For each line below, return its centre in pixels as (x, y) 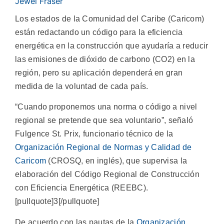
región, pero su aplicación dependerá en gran (99, 72)
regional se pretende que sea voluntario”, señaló (104, 120)
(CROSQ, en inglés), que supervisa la (117, 161)
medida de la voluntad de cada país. (82, 86)
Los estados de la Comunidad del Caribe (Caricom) (110, 18)
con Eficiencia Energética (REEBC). (82, 188)
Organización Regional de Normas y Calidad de (103, 147)
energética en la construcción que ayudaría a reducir (112, 45)
